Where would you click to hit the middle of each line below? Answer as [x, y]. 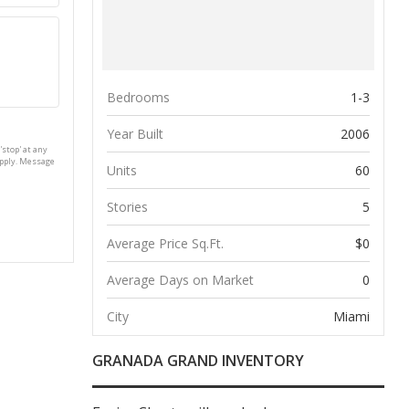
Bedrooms [139, 97]
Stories [128, 206]
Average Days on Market [181, 279]
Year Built [136, 133]
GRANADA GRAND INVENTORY [199, 360]
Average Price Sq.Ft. [166, 243]
